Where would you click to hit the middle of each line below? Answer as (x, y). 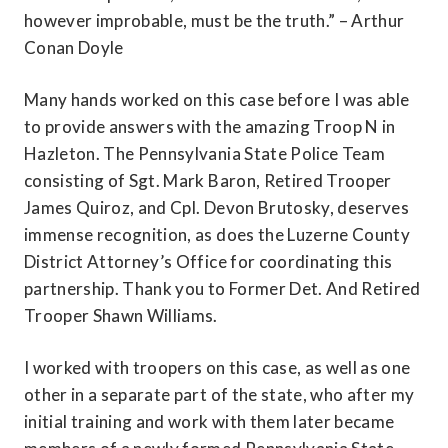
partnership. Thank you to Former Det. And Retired (222, 289)
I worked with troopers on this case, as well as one (217, 368)
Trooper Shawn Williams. (121, 316)
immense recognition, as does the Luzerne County (217, 235)
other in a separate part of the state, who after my (219, 395)
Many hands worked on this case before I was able (217, 100)
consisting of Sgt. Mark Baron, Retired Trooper (208, 181)
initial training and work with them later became (209, 422)
